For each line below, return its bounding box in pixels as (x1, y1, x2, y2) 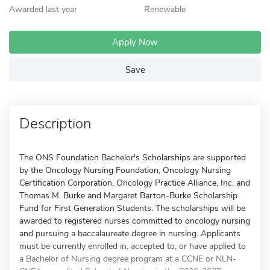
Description (19, 114, 91, 133)
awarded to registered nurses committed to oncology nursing (19, 215, 250, 227)
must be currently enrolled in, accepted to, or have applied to (19, 240, 246, 252)
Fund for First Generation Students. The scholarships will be (19, 202, 245, 214)
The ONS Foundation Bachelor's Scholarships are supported (19, 152, 246, 163)
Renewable (144, 3, 186, 15)
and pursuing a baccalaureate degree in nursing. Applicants (19, 228, 240, 239)
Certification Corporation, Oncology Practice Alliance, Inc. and (19, 177, 250, 189)
